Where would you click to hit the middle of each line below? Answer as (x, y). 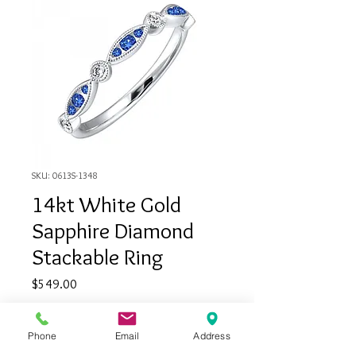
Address (212, 335)
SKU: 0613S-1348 (64, 175)
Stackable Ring (98, 257)
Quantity (52, 318)
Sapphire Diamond (113, 230)
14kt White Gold (106, 204)
